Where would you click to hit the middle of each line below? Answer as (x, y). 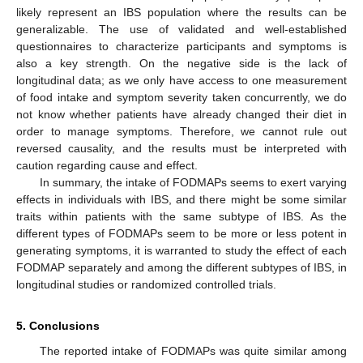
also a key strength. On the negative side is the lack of (181, 64)
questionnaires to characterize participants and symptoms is (181, 47)
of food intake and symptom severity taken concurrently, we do (181, 98)
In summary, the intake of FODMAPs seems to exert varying (193, 183)
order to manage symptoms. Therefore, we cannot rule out (181, 132)
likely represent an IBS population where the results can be (181, 13)
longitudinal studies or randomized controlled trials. (146, 285)
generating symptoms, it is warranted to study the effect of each (181, 251)
